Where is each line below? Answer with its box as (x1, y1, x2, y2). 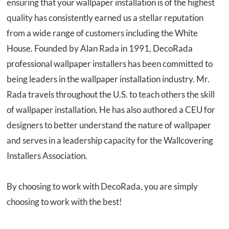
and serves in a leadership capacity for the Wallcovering (7, 135, 214, 146)
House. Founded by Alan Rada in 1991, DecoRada (7, 43, 193, 54)
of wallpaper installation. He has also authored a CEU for (7, 104, 216, 115)
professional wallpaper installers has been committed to (7, 58, 213, 69)
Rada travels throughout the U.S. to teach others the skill (7, 89, 215, 100)
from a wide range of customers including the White (7, 28, 198, 38)
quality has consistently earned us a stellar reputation (7, 12, 204, 23)
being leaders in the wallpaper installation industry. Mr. (7, 74, 210, 84)
